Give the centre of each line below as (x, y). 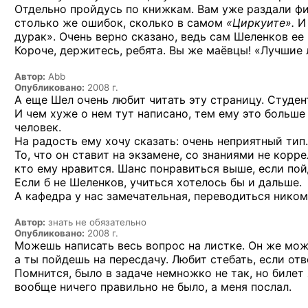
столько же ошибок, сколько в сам (111, 22)
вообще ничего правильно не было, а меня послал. (153, 286)
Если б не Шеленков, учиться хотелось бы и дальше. (158, 182)
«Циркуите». (260, 22)
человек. (38, 127)
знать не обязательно (96, 222)
